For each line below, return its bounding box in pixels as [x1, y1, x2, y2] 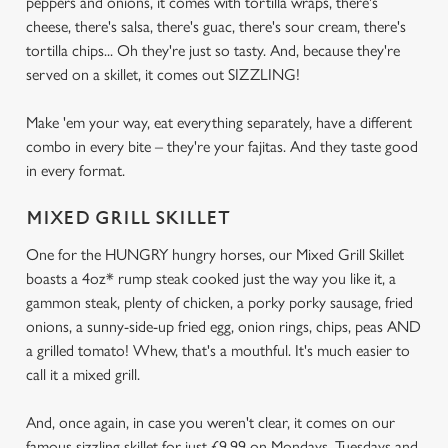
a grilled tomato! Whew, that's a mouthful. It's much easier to [26, 341, 410, 360]
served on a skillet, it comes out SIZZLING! [26, 65, 300, 84]
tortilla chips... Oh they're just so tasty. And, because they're [26, 41, 400, 60]
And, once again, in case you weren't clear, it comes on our [26, 413, 395, 432]
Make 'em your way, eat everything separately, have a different [26, 113, 412, 132]
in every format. [26, 161, 125, 180]
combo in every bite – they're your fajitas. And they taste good [26, 137, 418, 156]
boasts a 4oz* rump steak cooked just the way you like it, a [26, 269, 396, 288]
